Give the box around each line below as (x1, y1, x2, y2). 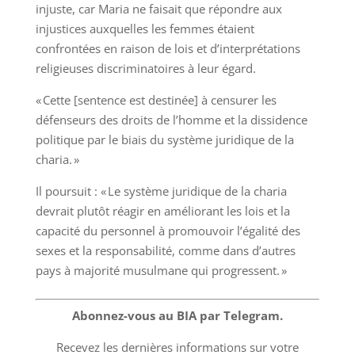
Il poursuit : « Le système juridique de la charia (35, 183, 287, 199)
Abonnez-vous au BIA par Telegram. (71, 307, 283, 323)
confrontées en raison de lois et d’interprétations (35, 40, 300, 56)
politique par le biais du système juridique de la (35, 132, 294, 147)
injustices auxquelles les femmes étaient (35, 21, 254, 36)
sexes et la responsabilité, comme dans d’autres (35, 242, 296, 258)
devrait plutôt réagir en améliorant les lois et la (35, 203, 290, 219)
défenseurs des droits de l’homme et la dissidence (35, 112, 307, 128)
